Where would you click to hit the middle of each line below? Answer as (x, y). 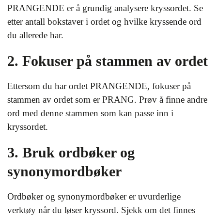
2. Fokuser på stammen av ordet (108, 61)
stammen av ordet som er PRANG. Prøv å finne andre (107, 99)
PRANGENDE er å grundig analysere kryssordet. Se (105, 8)
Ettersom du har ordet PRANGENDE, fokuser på (99, 86)
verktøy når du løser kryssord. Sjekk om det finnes (101, 210)
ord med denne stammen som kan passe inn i (90, 113)
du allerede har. (35, 35)
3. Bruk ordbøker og (71, 152)
